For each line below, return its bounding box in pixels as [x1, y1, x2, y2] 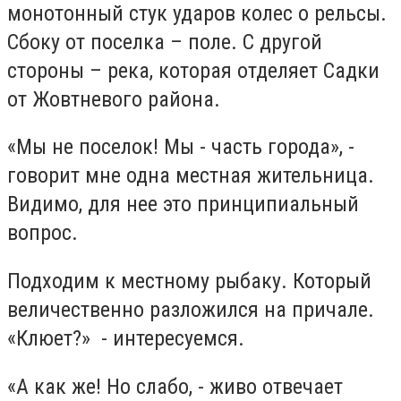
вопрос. [7, 220, 78, 246]
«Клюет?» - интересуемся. [7, 326, 244, 351]
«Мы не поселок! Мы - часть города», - [7, 134, 354, 160]
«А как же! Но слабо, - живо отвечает [7, 373, 343, 399]
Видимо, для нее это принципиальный [7, 192, 359, 218]
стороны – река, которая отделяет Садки [7, 57, 380, 83]
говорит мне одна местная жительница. [7, 163, 374, 189]
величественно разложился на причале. [7, 297, 374, 322]
